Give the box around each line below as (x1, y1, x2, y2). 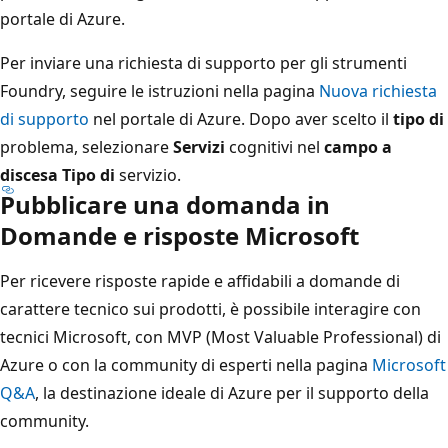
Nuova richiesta (319, 79, 437, 102)
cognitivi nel (225, 135, 324, 158)
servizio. (115, 163, 181, 186)
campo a (324, 135, 392, 158)
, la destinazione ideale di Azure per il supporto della (35, 381, 429, 404)
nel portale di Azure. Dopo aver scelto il (89, 107, 393, 130)
